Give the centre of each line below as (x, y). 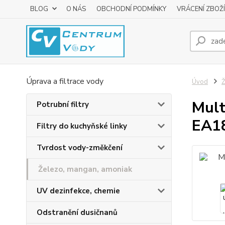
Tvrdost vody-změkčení (80, 148)
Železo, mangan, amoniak (85, 169)
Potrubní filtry (63, 104)
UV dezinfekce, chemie (78, 191)
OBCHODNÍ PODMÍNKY (131, 9)
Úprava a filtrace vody (65, 81)
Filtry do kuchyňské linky (82, 126)
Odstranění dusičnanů (77, 212)
